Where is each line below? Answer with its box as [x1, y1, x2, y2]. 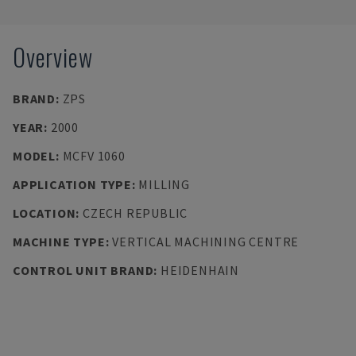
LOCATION [13, 205, 76, 221]
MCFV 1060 [62, 148, 126, 164]
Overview [13, 39, 93, 75]
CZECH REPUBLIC [82, 205, 188, 221]
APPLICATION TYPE [13, 176, 132, 192]
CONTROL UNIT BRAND [13, 262, 154, 278]
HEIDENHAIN [160, 262, 239, 278]
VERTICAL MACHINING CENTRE [112, 234, 300, 250]
